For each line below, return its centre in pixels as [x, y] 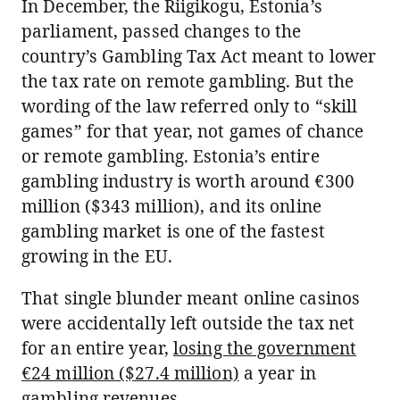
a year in [277, 373]
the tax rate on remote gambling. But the [188, 81]
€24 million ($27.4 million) [130, 373]
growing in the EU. [97, 256]
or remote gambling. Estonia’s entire [171, 156]
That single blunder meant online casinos [191, 298]
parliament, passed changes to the [162, 31]
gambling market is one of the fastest [173, 231]
